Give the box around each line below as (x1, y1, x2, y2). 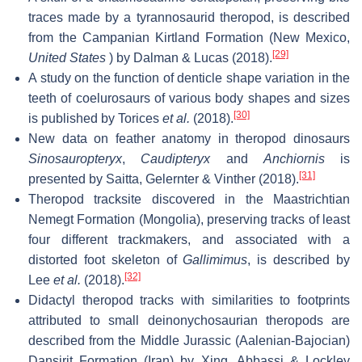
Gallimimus (183, 252, 248, 267)
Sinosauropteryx (28, 151, 122, 166)
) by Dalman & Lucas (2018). (106, 50, 272, 65)
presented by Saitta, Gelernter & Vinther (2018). (28, 171, 299, 186)
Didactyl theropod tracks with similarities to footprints (28, 293, 350, 307)
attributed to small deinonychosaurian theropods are (28, 313, 350, 327)
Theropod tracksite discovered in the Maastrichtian (28, 192, 350, 206)
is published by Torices (28, 111, 162, 125)
